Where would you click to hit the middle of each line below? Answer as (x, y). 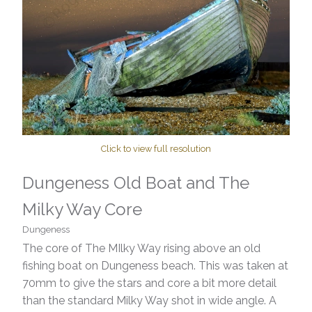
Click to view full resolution (156, 149)
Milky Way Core (82, 210)
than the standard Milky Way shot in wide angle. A (149, 301)
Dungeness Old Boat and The (136, 183)
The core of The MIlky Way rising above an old (141, 249)
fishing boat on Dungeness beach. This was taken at (155, 266)
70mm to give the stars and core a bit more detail (149, 283)
